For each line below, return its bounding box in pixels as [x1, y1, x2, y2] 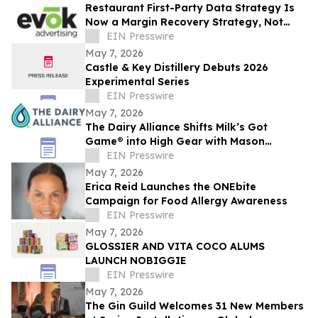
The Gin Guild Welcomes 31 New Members [85, 300, 304, 313]
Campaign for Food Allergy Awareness [85, 194, 287, 208]
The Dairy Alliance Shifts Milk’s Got [85, 121, 268, 134]
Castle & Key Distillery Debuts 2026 [85, 61, 268, 75]
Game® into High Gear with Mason [85, 135, 265, 148]
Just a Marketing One [85, 30, 197, 43]
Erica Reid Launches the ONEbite [85, 180, 256, 194]
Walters [85, 149, 126, 163]
